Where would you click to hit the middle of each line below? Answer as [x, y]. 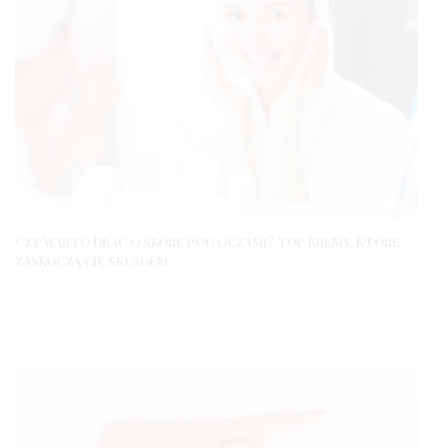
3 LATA [32, 290]
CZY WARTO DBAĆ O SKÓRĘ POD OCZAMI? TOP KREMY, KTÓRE [207, 241]
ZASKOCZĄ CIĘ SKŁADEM [91, 260]
